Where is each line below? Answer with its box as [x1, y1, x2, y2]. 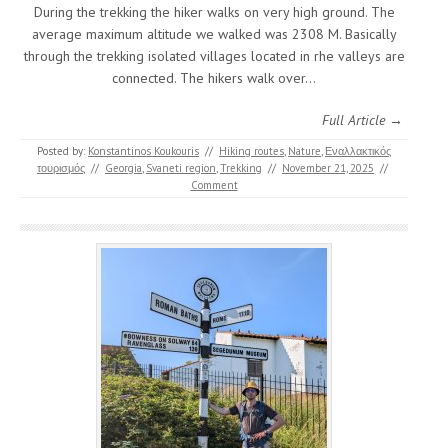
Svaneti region [146, 160, 216, 175]
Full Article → [322, 110, 403, 129]
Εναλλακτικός [325, 143, 391, 158]
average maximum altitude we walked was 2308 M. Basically [31, 24, 397, 43]
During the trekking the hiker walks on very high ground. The [33, 2, 395, 21]
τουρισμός [37, 160, 85, 175]
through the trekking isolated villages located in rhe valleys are [23, 46, 405, 65]
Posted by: [37, 143, 88, 158]
